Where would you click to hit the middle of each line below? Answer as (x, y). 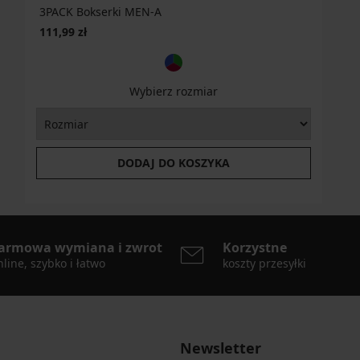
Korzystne (255, 248)
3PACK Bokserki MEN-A (101, 11)
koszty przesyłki (264, 264)
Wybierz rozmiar (173, 92)
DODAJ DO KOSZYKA (173, 163)
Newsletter (221, 348)
